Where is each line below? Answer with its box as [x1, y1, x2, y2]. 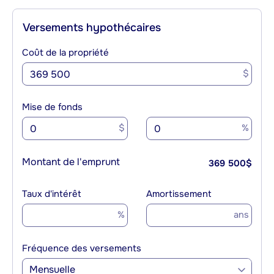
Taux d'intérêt [22, 188, 81, 201]
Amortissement [146, 188, 212, 201]
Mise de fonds [22, 101, 83, 114]
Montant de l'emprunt [22, 155, 120, 169]
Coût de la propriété [22, 46, 109, 59]
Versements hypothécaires [23, 21, 161, 35]
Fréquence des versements [22, 242, 141, 255]
